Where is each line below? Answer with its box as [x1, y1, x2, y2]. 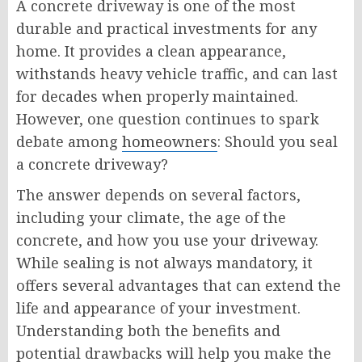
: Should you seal [217, 132, 338, 152]
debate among [16, 132, 122, 152]
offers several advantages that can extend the [16, 276, 341, 296]
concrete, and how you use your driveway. [16, 230, 318, 250]
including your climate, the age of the [16, 208, 286, 228]
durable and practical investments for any [16, 19, 317, 39]
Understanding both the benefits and [16, 321, 280, 341]
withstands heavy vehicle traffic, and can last [16, 64, 338, 84]
